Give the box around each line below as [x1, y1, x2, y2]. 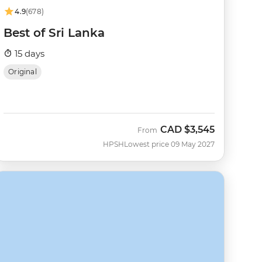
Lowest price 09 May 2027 [123, 140, 215, 149]
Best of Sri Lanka [4, 25, 105, 40]
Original [8, 67, 37, 76]
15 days [12, 47, 45, 59]
